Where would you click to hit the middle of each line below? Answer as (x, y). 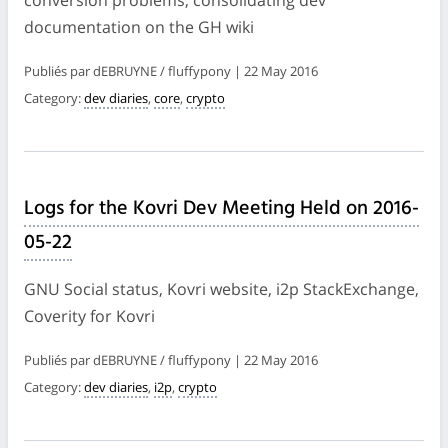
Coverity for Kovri (89, 315)
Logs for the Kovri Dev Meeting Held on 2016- (221, 208)
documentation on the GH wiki (139, 26)
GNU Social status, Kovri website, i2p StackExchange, (221, 288)
